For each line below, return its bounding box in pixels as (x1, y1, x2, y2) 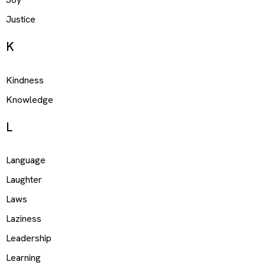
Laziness (6, 212, 41, 225)
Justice (6, 13, 35, 26)
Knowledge (6, 93, 53, 106)
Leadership (6, 232, 51, 245)
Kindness (6, 73, 44, 86)
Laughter (6, 173, 42, 186)
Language (6, 154, 46, 167)
